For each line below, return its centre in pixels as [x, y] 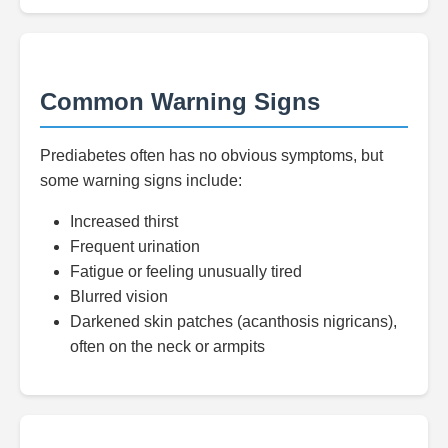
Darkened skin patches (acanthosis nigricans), [233, 321]
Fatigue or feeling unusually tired [186, 271]
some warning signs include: [141, 180]
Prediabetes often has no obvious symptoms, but [211, 155]
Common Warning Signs [180, 101]
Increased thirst [124, 221]
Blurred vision [119, 296]
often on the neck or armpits [167, 346]
